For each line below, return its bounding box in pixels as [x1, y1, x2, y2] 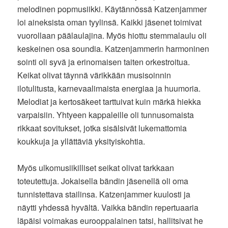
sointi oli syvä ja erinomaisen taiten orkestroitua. [17, 56, 190, 68]
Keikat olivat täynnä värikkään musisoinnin [17, 69, 172, 81]
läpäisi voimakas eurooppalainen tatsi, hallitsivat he [17, 215, 204, 227]
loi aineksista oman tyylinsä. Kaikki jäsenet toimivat [17, 16, 202, 28]
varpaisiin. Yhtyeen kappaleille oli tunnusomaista [17, 109, 194, 121]
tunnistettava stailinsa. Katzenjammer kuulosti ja [17, 188, 191, 201]
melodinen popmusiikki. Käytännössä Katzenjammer [17, 3, 207, 15]
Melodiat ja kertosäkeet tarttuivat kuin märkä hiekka [17, 96, 202, 108]
